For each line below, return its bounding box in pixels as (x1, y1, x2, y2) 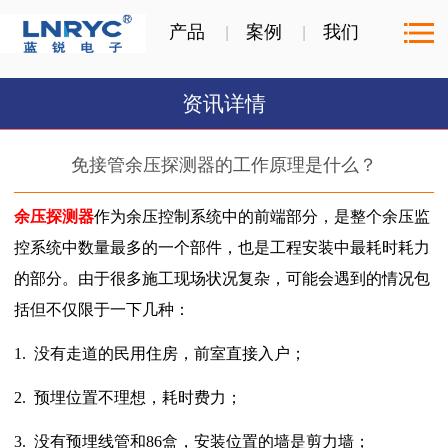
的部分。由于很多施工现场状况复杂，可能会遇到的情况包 (14, 269, 430, 287)
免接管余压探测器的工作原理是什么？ (71, 154, 377, 175)
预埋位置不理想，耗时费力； (34, 388, 242, 406)
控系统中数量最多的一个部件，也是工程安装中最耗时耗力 (14, 238, 430, 256)
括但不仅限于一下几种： (14, 300, 190, 318)
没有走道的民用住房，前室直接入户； (34, 344, 306, 362)
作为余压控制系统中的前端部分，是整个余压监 (94, 207, 430, 225)
